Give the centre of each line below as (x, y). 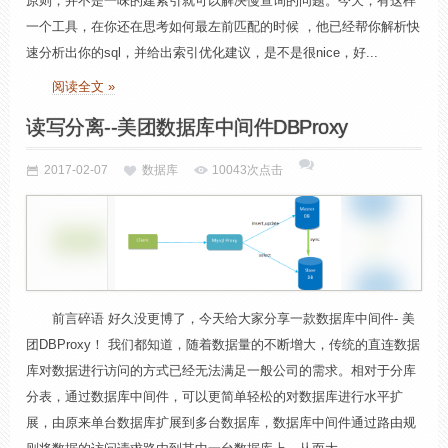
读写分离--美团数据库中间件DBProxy (187, 127)
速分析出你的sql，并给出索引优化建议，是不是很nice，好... (202, 52)
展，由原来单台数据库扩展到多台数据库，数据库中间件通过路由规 (221, 422)
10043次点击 (247, 170)
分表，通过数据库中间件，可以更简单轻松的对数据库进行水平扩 (214, 396)
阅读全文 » (83, 86)
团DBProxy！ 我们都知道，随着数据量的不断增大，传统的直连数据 (223, 344)
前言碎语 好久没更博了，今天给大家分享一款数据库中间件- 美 (233, 318)
